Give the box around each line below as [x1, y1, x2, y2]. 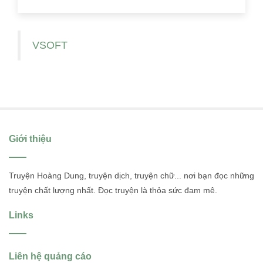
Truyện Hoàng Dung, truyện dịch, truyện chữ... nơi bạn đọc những [9, 170, 254, 180]
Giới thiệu [9, 133, 52, 144]
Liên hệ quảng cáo [9, 251, 92, 261]
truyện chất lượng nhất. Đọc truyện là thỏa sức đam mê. [9, 185, 217, 195]
